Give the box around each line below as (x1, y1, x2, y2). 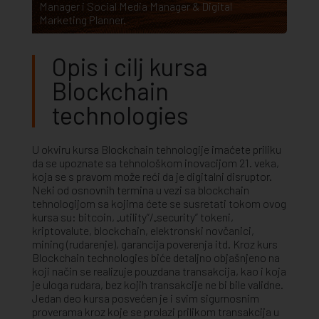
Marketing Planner (39, 13, 123, 27)
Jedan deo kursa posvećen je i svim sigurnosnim (32, 291, 259, 305)
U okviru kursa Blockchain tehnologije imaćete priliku (32, 142, 281, 156)
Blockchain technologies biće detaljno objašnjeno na (32, 250, 280, 264)
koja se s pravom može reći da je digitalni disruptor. (32, 169, 272, 183)
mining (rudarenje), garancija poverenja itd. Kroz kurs (32, 236, 278, 251)
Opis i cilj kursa (52, 52, 208, 82)
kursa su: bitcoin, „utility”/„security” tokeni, (32, 209, 234, 224)
